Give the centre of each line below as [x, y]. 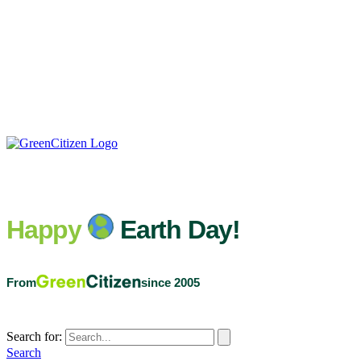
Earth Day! [180, 230]
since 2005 [171, 283]
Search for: [34, 337]
